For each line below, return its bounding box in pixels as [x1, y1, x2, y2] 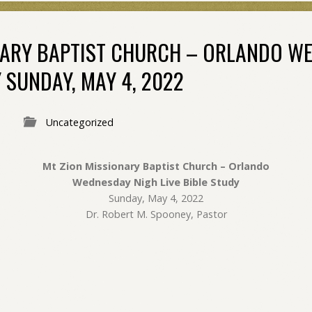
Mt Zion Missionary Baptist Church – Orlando [42, 159, 270, 173]
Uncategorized [46, 116, 114, 129]
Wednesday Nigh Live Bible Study [72, 175, 240, 189]
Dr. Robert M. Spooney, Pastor [85, 208, 227, 221]
